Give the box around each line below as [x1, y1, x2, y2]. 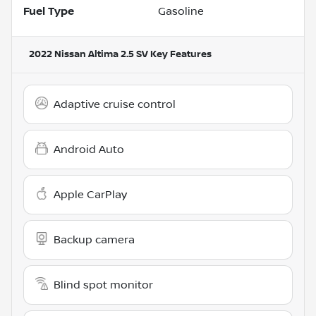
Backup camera [54, 233, 135, 246]
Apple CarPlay [54, 188, 127, 201]
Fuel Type [23, 4, 74, 18]
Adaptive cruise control [54, 97, 176, 111]
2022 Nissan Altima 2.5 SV [29, 48, 148, 60]
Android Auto [54, 142, 124, 156]
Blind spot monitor [54, 278, 153, 291]
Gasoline [158, 4, 204, 18]
